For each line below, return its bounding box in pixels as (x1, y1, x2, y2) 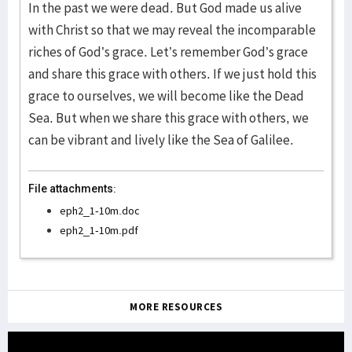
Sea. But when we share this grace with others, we (28, 109, 309, 126)
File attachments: (28, 182, 116, 195)
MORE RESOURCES (130, 300, 222, 313)
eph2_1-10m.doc (60, 203, 140, 218)
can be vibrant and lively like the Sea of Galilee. (28, 131, 294, 148)
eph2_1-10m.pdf (60, 223, 138, 237)
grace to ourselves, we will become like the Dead (28, 87, 304, 104)
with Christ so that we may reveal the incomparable (28, 21, 316, 38)
